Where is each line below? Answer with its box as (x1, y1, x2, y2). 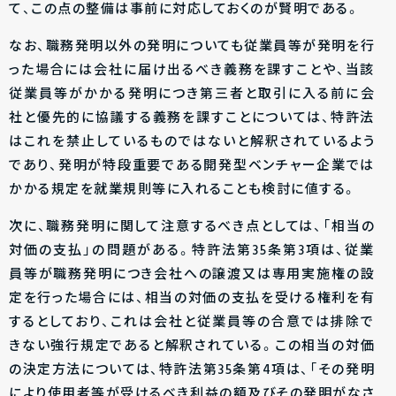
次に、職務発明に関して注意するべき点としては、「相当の (9, 217, 375, 238)
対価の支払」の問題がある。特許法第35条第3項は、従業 (9, 240, 375, 262)
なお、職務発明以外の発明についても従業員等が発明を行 (9, 36, 375, 57)
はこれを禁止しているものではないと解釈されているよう (9, 132, 375, 153)
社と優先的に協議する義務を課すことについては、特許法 (9, 108, 375, 129)
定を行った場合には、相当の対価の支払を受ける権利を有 (9, 288, 375, 309)
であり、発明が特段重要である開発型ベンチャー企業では (9, 156, 375, 177)
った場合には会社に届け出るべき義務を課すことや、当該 (9, 60, 375, 81)
